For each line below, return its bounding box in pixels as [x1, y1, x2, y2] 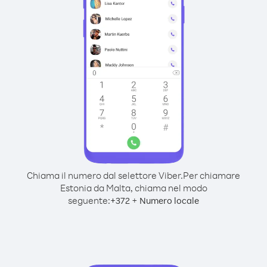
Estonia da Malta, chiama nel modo [60, 182, 207, 194]
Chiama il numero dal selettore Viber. [27, 169, 183, 181]
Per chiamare [183, 169, 240, 181]
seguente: [68, 194, 110, 206]
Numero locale [139, 195, 199, 206]
